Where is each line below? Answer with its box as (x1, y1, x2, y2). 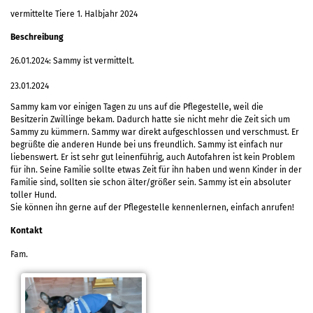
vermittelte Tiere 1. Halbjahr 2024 (10, 8, 138, 19)
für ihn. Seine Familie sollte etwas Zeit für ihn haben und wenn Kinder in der (10, 164, 302, 175)
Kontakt (10, 225, 43, 235)
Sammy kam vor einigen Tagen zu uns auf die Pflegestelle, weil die (10, 101, 263, 112)
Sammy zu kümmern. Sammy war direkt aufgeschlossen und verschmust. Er (10, 126, 299, 137)
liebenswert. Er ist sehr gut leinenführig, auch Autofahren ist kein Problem (10, 152, 295, 162)
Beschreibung (10, 31, 64, 42)
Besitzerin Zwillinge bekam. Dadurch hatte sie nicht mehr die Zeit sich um (10, 114, 290, 124)
